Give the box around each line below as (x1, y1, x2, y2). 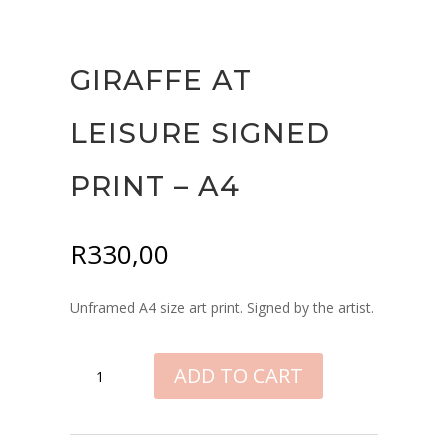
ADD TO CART (174, 362, 304, 390)
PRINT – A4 (70, 168, 240, 203)
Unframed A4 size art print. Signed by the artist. (70, 297, 374, 317)
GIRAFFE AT (70, 62, 252, 97)
